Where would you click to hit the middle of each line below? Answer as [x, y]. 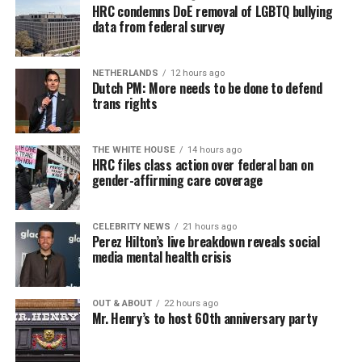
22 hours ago [191, 304]
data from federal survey [158, 27]
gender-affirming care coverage [177, 181]
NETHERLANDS [125, 74]
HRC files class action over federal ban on [202, 165]
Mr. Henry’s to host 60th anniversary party [204, 319]
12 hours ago [197, 74]
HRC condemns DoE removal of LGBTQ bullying [212, 12]
